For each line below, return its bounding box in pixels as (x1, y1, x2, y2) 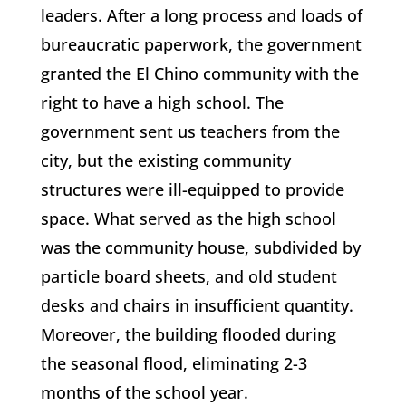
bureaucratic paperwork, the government (40, 34, 362, 55)
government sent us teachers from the (40, 121, 340, 142)
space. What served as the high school (40, 208, 336, 229)
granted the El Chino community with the (40, 63, 359, 84)
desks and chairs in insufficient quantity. (40, 295, 353, 316)
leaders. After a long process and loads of (40, 5, 362, 26)
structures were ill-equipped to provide (40, 179, 344, 200)
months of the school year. (40, 382, 248, 403)
